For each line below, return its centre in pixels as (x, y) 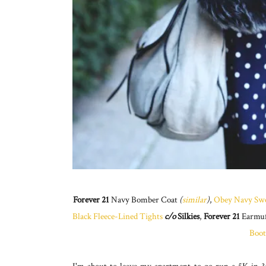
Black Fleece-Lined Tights (118, 217)
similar (194, 200)
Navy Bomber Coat (144, 200)
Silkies (188, 217)
